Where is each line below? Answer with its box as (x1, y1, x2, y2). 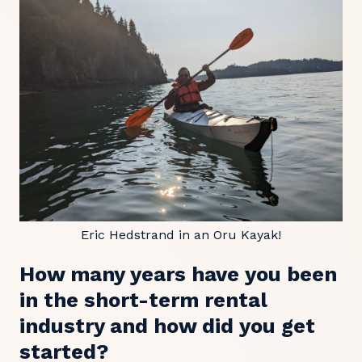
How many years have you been (19, 262, 337, 286)
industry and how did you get (19, 314, 315, 338)
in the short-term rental (19, 288, 267, 312)
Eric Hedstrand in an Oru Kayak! (81, 227, 281, 242)
